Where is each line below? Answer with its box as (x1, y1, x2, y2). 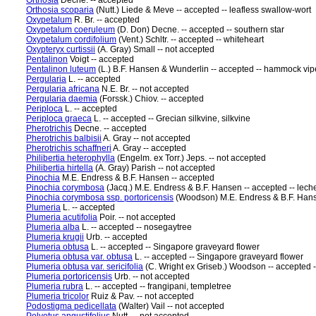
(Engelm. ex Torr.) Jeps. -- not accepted (115, 153, 266, 163)
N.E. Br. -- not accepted (99, 84, 189, 94)
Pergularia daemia (26, 94, 97, 104)
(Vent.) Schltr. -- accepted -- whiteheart (116, 35, 264, 44)
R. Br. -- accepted (72, 15, 140, 25)
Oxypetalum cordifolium (26, 35, 116, 44)
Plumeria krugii (26, 232, 84, 242)
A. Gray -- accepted (111, 143, 186, 153)
